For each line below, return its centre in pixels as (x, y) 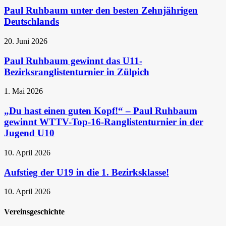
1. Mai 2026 (23, 91)
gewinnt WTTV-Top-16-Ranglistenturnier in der (104, 122)
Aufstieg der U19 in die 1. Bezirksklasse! (87, 172)
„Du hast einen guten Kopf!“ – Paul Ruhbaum (101, 111)
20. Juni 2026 (26, 41)
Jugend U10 (29, 133)
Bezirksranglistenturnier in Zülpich (77, 72)
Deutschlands (32, 22)
